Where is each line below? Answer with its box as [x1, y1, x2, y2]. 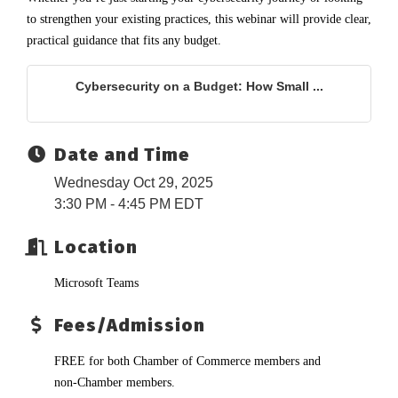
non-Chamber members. [54, 375, 175, 389]
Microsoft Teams [54, 275, 139, 290]
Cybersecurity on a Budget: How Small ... [75, 78, 323, 93]
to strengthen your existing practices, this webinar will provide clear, [27, 12, 371, 26]
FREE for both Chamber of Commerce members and [54, 354, 321, 368]
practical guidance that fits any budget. [27, 33, 221, 47]
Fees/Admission [54, 314, 205, 336]
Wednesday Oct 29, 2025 [54, 174, 213, 190]
